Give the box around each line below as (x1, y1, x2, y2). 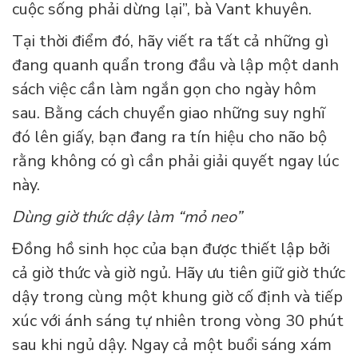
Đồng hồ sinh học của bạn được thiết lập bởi (12, 238, 330, 261)
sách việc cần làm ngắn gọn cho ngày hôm (12, 78, 316, 101)
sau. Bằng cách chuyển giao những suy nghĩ (12, 102, 325, 125)
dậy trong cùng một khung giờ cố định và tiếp (12, 286, 343, 308)
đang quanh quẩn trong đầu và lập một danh (12, 54, 339, 77)
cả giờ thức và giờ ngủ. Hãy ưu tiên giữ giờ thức (12, 262, 345, 284)
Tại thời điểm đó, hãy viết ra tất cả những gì (12, 30, 328, 53)
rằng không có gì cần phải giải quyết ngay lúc (12, 150, 339, 173)
